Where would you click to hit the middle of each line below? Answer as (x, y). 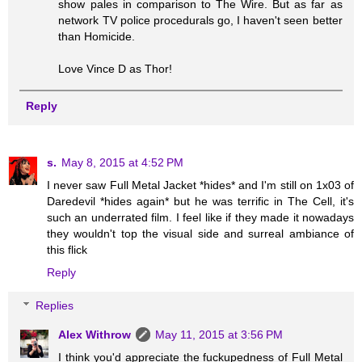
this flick (67, 249)
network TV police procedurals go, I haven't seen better (200, 21)
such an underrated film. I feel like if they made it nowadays (200, 217)
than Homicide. (97, 37)
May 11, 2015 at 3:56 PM (219, 335)
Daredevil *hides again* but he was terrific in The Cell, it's (200, 201)
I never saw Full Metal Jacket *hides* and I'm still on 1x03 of (200, 185)
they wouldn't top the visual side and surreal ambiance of (200, 233)
